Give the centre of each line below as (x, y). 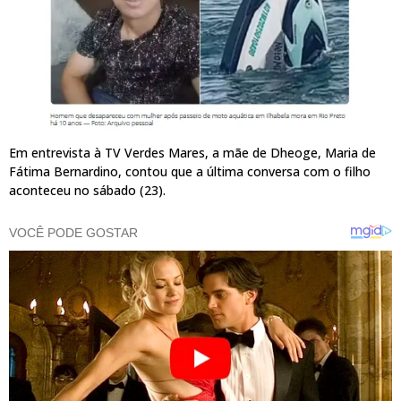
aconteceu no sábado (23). (87, 191)
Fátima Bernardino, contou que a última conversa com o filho (190, 172)
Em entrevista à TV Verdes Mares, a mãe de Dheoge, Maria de (192, 153)
